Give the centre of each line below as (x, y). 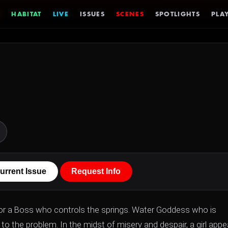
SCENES (130, 14)
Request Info (96, 171)
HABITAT (26, 14)
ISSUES (92, 14)
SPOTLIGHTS (178, 14)
